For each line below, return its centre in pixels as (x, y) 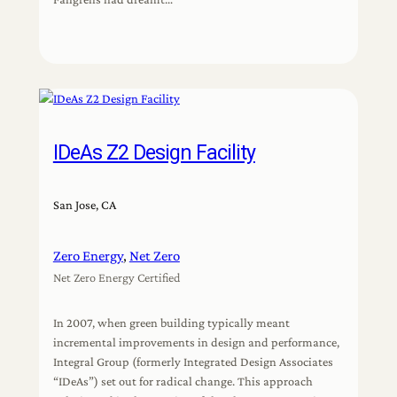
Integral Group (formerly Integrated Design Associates (193, 361)
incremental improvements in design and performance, (196, 342)
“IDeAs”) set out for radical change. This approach (183, 381)
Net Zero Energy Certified (117, 277)
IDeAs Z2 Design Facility (154, 152)
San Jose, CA (84, 204)
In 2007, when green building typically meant (171, 322)
